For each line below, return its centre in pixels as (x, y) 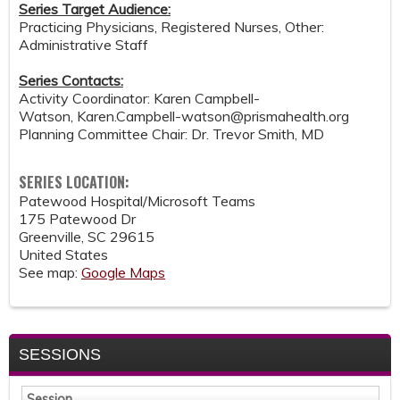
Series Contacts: (71, 81)
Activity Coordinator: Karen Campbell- (139, 99)
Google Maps (123, 273)
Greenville (50, 237)
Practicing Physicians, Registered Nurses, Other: (171, 27)
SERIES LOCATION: (76, 183)
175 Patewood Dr (77, 219)
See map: (50, 273)
